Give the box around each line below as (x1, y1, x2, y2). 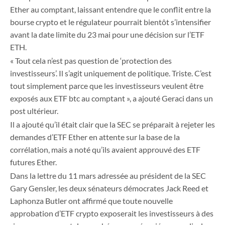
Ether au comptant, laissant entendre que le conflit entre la (10, 5, 211, 15)
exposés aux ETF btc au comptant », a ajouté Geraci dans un (10, 93, 213, 103)
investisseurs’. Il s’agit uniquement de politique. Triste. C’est (10, 68, 211, 78)
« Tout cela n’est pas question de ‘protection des (10, 56, 172, 66)
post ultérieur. (10, 106, 58, 116)
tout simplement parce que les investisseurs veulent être (10, 81, 203, 91)
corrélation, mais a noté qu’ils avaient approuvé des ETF (10, 145, 200, 155)
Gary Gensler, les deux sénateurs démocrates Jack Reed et (10, 183, 208, 193)
